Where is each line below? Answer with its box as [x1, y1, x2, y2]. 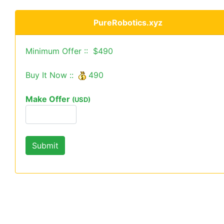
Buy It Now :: [25, 70, 78, 80]
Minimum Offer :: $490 [25, 46, 113, 56]
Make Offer [25, 94, 72, 104]
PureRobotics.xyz [93, 17, 162, 27]
